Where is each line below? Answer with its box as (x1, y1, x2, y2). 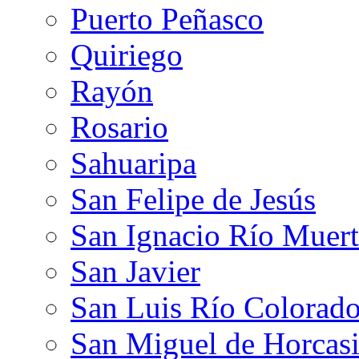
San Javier (71, 253, 200, 288)
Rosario (71, 109, 168, 144)
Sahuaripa (71, 145, 196, 180)
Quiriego (71, 37, 183, 72)
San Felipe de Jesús (71, 181, 316, 216)
